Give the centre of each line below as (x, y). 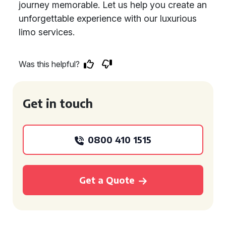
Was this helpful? (49, 64)
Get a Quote (107, 180)
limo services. (47, 32)
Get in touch (58, 103)
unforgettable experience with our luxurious (108, 18)
